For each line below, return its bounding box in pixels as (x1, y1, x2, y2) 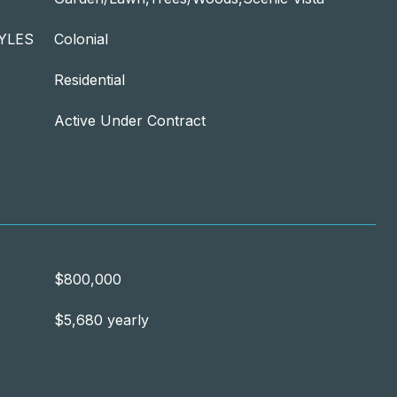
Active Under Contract (54, 112, 206, 129)
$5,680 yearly (54, 311, 149, 329)
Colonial (54, 30, 108, 48)
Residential (54, 71, 125, 89)
